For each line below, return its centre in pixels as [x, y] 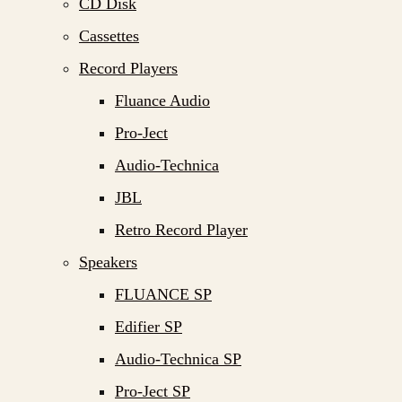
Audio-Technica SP [178, 359]
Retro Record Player [181, 230]
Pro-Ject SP [153, 391]
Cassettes [109, 36]
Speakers [108, 262]
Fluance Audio [162, 100]
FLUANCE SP [163, 294]
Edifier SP [149, 327]
